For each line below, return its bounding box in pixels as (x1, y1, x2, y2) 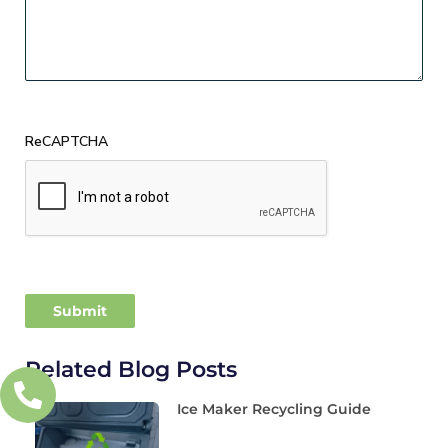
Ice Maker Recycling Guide (177, 399, 372, 418)
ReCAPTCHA (25, 131, 108, 151)
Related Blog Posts (25, 355, 237, 383)
